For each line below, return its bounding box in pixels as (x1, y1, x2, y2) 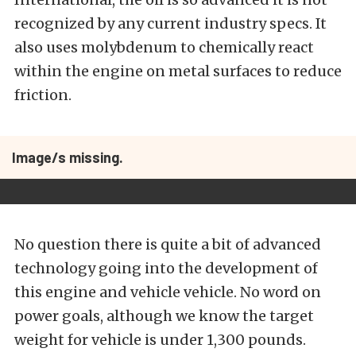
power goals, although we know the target (14, 307, 314, 326)
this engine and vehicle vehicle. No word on (14, 283, 321, 302)
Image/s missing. (12, 149, 123, 167)
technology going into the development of (14, 259, 318, 278)
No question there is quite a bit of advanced (14, 235, 321, 254)
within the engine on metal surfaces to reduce (14, 62, 342, 81)
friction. (14, 86, 72, 105)
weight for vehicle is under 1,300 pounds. (14, 331, 306, 350)
